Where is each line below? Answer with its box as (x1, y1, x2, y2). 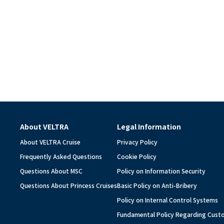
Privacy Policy (117, 137, 157, 146)
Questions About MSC (20, 166, 82, 175)
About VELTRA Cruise (20, 137, 80, 146)
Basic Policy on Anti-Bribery (117, 181, 197, 189)
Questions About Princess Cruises (20, 181, 117, 189)
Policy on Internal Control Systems (117, 195, 218, 204)
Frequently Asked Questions (20, 152, 102, 160)
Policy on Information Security (117, 166, 205, 175)
